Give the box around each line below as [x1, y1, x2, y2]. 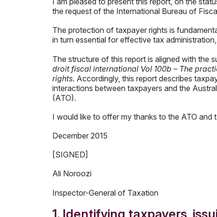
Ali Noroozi [52, 169, 92, 179]
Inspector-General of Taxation [52, 187, 158, 198]
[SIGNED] [52, 150, 88, 160]
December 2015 [52, 130, 108, 140]
